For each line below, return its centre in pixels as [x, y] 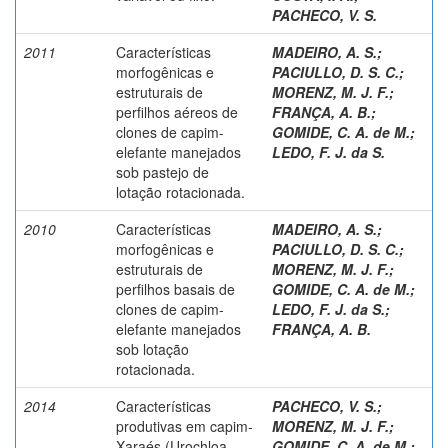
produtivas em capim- [184, 425]
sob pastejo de [162, 171]
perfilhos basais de [175, 288]
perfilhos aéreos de [177, 111]
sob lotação [152, 348]
